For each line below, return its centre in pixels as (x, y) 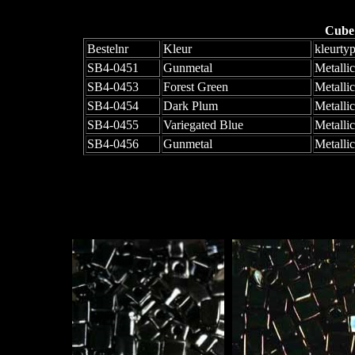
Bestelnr (107, 49)
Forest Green (195, 87)
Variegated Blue (203, 125)
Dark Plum (190, 106)
